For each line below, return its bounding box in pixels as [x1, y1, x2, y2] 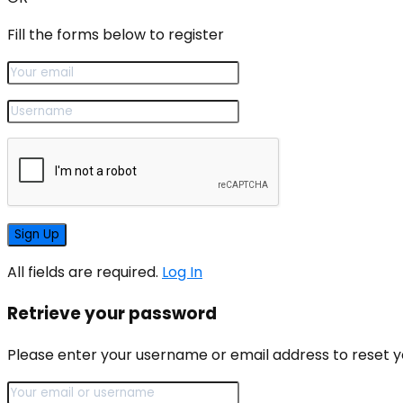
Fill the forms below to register [7, 24, 224, 46]
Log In [162, 262, 202, 283]
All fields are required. [7, 262, 158, 283]
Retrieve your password [7, 300, 217, 326]
